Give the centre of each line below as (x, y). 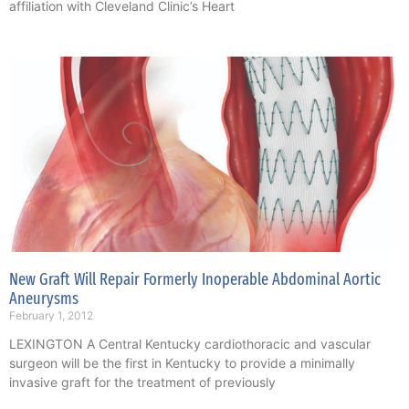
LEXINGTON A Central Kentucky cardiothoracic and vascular (190, 344)
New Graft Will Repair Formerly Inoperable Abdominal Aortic (195, 280)
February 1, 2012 (51, 316)
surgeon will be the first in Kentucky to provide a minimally (182, 363)
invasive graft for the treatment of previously (142, 383)
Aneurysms (44, 299)
